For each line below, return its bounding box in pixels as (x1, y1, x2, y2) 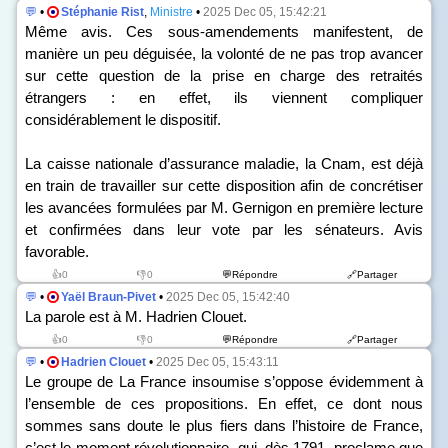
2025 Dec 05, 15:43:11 (156, 355, 279, 369)
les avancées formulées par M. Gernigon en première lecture (25, 199, 423, 216)
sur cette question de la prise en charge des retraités (25, 67, 423, 84)
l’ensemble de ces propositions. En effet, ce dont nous (25, 395, 423, 412)
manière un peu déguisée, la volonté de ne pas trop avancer (25, 45, 423, 62)
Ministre (150, 5, 193, 19)
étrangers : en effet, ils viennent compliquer (25, 89, 423, 106)
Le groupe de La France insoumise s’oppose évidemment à (25, 373, 423, 390)
